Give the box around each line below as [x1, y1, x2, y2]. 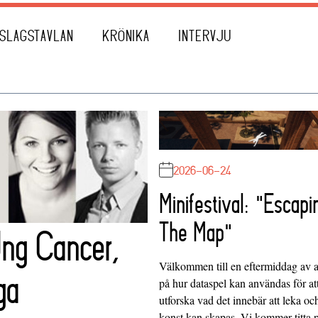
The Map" [159, 217, 232, 248]
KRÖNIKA [102, 28, 150, 45]
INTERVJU [178, 28, 232, 45]
